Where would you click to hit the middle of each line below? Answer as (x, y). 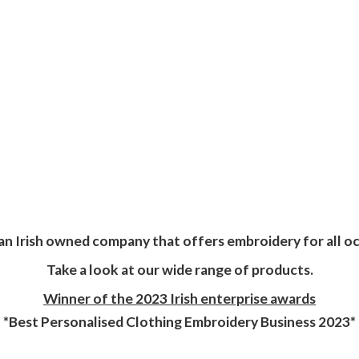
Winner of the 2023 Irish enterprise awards (179, 298)
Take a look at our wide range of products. (179, 269)
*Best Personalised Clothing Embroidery (132, 321)
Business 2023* (308, 321)
